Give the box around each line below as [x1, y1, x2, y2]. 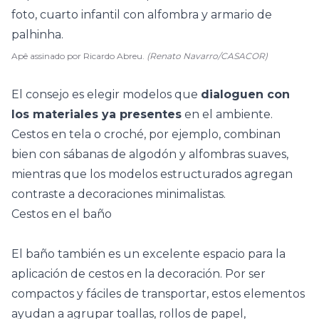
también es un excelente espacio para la [55, 247, 286, 261]
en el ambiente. [182, 108, 273, 121]
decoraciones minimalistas [78, 187, 224, 201]
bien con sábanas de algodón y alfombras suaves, [11, 147, 288, 161]
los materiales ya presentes [11, 108, 182, 121]
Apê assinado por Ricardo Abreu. [11, 51, 147, 61]
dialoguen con [201, 88, 290, 101]
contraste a [11, 187, 78, 201]
